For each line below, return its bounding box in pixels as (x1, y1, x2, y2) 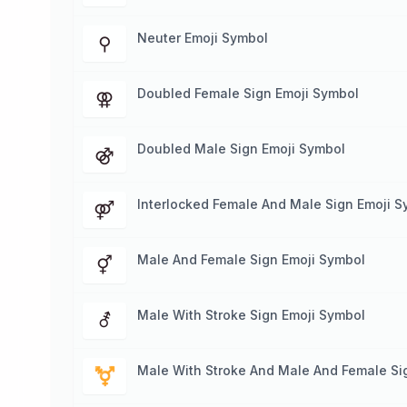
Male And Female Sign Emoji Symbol (137, 252, 365, 267)
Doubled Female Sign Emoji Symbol (137, 85, 359, 101)
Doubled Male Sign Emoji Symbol (137, 141, 345, 156)
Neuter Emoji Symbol (137, 30, 268, 45)
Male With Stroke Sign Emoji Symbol (137, 307, 365, 323)
